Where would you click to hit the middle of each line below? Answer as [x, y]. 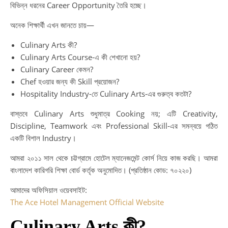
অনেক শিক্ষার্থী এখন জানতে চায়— [52, 25]
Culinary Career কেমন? [57, 69]
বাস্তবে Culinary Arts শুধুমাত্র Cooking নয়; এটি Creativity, [114, 113]
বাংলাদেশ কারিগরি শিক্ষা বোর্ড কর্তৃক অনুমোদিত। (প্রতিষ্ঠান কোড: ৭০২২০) [101, 170]
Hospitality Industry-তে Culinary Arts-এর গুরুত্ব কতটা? [106, 94]
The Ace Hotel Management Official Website [87, 202]
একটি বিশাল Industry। [43, 138]
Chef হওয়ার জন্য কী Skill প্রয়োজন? [70, 81]
